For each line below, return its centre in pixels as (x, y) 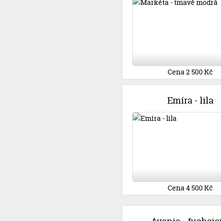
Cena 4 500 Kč (190, 188)
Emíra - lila (190, 101)
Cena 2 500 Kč (190, 72)
